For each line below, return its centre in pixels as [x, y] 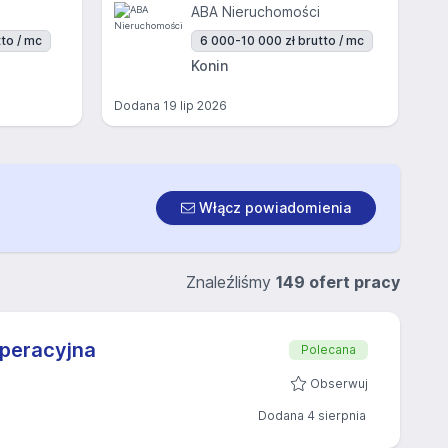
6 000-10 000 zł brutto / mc [282, 40]
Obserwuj [339, 383]
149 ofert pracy [338, 282]
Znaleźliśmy [231, 282]
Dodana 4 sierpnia [312, 415]
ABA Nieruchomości [255, 11]
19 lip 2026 [195, 105]
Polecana [328, 349]
